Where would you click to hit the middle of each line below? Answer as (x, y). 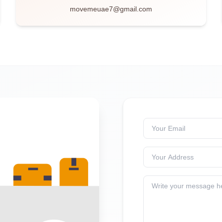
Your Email (162, 123)
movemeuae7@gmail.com (111, 9)
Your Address (166, 152)
